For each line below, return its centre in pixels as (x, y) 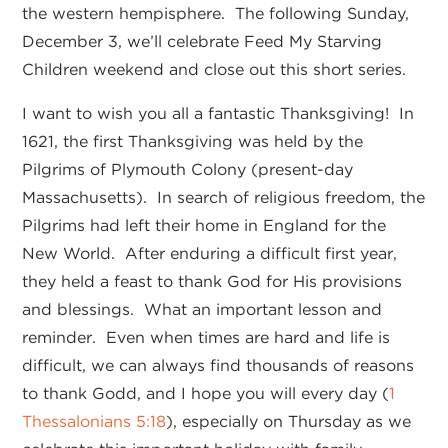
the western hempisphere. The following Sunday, (216, 14)
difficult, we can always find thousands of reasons (218, 366)
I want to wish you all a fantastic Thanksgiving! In (218, 114)
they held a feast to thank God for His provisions (212, 282)
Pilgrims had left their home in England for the (204, 226)
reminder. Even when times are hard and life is (206, 338)
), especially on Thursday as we (289, 422)
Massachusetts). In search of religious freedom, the (224, 198)
